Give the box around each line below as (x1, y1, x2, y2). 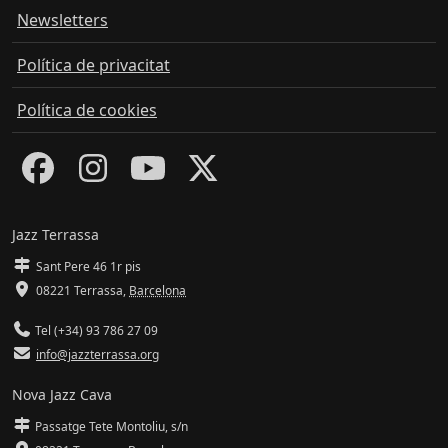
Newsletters (17, 8, 108, 31)
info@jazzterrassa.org (36, 346, 159, 364)
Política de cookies (17, 98, 157, 121)
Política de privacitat (17, 53, 170, 76)
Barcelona (129, 282, 186, 300)
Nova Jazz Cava (12, 385, 112, 405)
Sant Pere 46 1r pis (36, 258, 141, 276)
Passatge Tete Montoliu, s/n (32, 418, 188, 436)
